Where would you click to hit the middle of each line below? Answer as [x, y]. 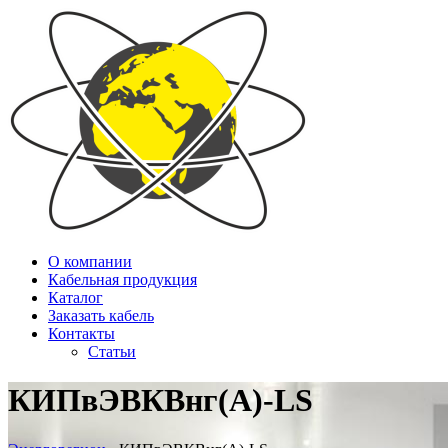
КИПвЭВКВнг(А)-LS [160, 400]
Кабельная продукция [122, 279]
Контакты [81, 333]
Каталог [75, 297]
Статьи [112, 351]
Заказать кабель [101, 315]
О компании [90, 261]
